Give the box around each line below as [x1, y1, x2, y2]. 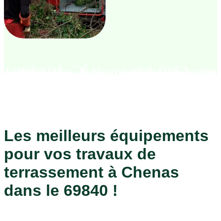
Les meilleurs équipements [4, 127, 209, 145]
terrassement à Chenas [4, 163, 179, 182]
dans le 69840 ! [4, 182, 118, 200]
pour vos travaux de [4, 145, 156, 163]
